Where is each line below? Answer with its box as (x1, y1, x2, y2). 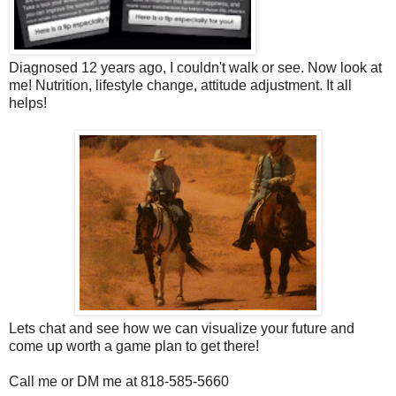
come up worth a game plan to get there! (9, 338, 259, 354)
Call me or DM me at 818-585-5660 (9, 373, 229, 389)
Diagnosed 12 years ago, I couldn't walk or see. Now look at (9, 59, 382, 75)
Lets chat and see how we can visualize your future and (9, 320, 354, 336)
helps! (9, 95, 47, 110)
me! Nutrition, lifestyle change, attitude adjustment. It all (9, 77, 352, 93)
